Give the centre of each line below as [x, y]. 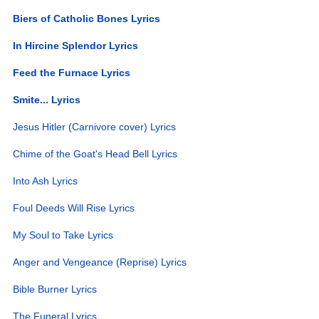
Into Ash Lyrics [46, 181]
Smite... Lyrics [47, 99]
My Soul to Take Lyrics [63, 235]
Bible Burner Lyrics [55, 289]
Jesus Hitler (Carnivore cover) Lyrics [95, 126]
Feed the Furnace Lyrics [72, 72]
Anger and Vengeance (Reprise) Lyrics [100, 262]
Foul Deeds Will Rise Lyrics [74, 208]
